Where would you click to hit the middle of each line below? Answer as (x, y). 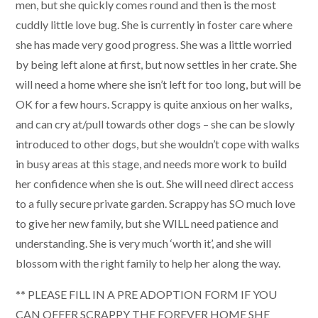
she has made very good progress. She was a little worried (154, 44)
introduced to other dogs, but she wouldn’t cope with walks (158, 143)
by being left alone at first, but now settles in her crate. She (156, 64)
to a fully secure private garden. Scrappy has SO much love (155, 203)
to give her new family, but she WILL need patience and (147, 223)
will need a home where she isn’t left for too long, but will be (158, 84)
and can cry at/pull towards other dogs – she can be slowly (155, 124)
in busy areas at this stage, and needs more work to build (151, 163)
